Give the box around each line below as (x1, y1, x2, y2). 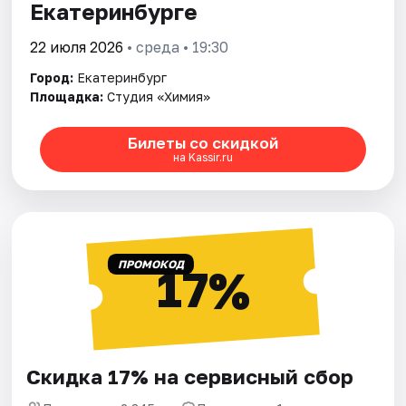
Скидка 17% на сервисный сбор (26, 363, 354, 389)
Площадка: (30, 88, 104, 104)
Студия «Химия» (107, 88, 211, 104)
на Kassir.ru (172, 150, 233, 165)
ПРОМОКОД (117, 256, 184, 271)
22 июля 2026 (30, 37, 124, 56)
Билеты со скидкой (127, 133, 278, 153)
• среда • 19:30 (123, 37, 229, 56)
